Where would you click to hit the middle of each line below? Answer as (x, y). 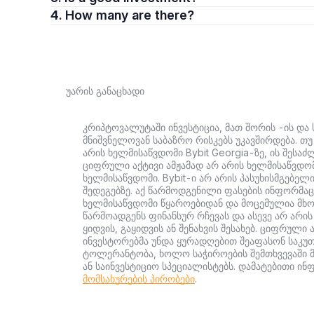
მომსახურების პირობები (139, 279)
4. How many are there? (163, 15)
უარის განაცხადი (105, 91)
